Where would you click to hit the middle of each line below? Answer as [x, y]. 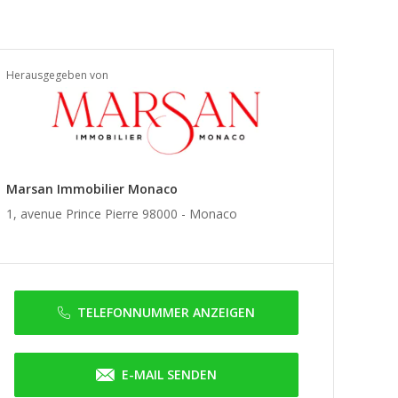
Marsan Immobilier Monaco [92, 189]
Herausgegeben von [57, 75]
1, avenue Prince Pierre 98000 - [98, 214]
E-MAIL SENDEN [169, 374]
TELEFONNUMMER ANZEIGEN [166, 312]
